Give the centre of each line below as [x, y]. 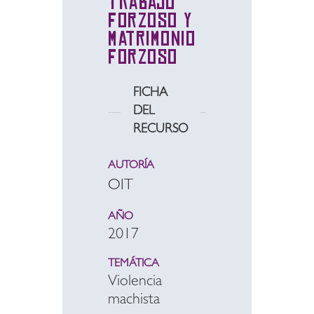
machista [134, 301]
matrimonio [152, 39]
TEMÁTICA [134, 264]
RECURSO [161, 130]
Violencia [135, 282]
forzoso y [150, 20]
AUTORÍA [131, 166]
